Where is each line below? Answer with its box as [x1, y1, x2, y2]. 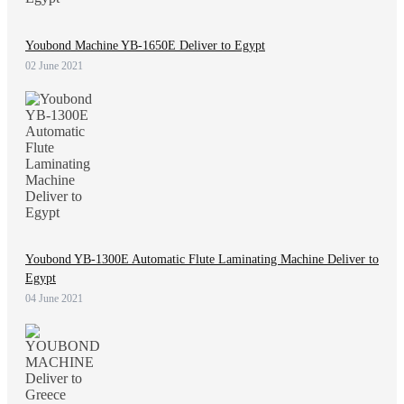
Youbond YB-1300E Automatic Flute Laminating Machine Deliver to [25, 252, 379, 267]
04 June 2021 [25, 292, 83, 306]
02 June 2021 [25, 59, 83, 72]
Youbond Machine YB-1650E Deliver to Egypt [25, 38, 265, 52]
